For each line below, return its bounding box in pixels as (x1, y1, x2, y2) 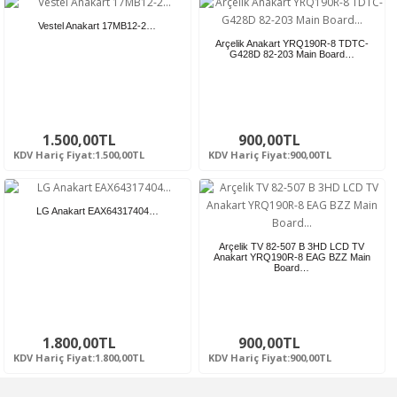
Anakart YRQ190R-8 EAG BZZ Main (213, 252, 370, 263)
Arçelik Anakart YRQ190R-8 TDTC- (214, 38, 369, 50)
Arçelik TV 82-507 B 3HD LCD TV (219, 241, 365, 253)
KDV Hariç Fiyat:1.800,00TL (13, 351, 144, 365)
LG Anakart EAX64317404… (35, 206, 159, 217)
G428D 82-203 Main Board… (229, 49, 354, 60)
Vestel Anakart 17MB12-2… (38, 20, 157, 32)
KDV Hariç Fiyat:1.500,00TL (13, 148, 144, 162)
